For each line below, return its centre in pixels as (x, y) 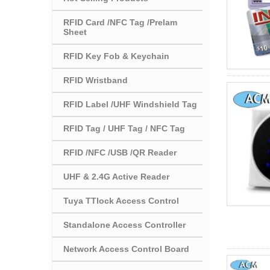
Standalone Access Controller (124, 224)
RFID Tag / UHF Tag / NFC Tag (124, 128)
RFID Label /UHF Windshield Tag (130, 104)
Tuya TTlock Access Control (121, 200)
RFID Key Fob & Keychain (116, 56)
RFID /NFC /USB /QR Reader (120, 152)
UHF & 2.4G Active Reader (116, 176)
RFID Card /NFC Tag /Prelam (120, 22)
